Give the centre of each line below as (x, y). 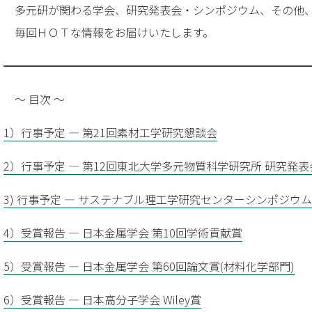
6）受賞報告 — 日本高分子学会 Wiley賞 (102, 300)
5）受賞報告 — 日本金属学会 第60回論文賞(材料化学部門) (149, 266)
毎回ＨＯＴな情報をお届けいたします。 (109, 32)
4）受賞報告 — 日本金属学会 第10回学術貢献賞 (123, 233)
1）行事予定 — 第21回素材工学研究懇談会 (110, 133)
